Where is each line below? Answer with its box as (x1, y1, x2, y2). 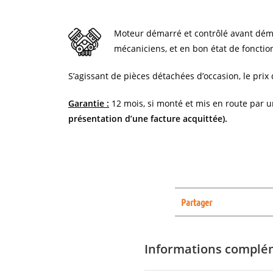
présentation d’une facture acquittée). (68, 112, 227, 124)
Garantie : (68, 97, 109, 109)
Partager (181, 196, 212, 208)
